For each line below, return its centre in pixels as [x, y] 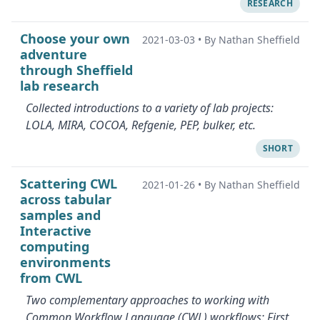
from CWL [51, 278]
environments [65, 262]
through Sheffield [76, 70]
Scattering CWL [69, 184]
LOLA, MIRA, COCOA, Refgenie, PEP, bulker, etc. [141, 125]
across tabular [66, 199]
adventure [54, 54]
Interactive [56, 231]
